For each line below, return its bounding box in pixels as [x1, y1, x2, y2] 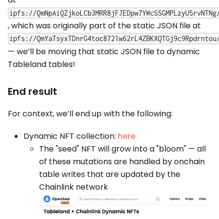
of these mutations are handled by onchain [39, 155, 205, 167]
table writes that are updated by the [39, 168, 180, 180]
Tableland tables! [8, 58, 75, 70]
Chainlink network [39, 181, 108, 193]
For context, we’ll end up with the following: [8, 108, 173, 119]
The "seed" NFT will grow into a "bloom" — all [39, 143, 206, 154]
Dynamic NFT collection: [23, 130, 118, 142]
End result [8, 84, 57, 98]
